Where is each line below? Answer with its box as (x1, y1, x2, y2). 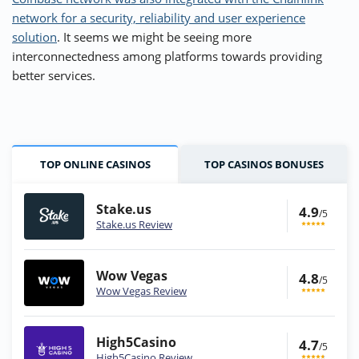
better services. (12, 67, 95, 83)
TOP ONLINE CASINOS (39, 156, 151, 171)
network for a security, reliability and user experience (12, 9, 305, 26)
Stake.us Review (96, 216, 172, 232)
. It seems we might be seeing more (57, 28, 252, 45)
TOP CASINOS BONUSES (204, 156, 324, 171)
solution (12, 28, 57, 45)
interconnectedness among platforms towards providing (12, 47, 322, 64)
